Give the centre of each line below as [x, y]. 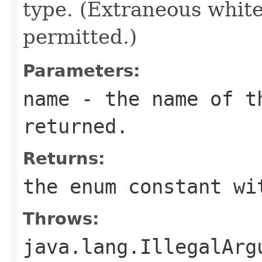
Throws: [61, 218]
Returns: [64, 158]
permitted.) [80, 37]
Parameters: [82, 70]
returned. [75, 127]
